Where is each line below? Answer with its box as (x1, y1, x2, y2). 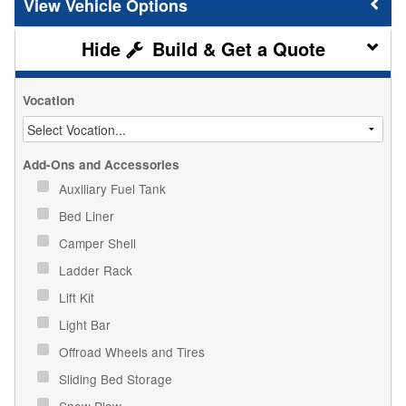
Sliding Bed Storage (59, 369, 176, 388)
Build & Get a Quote (146, 34, 325, 62)
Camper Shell (59, 233, 140, 252)
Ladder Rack (59, 260, 136, 279)
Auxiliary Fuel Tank (59, 179, 169, 198)
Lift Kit (59, 287, 98, 306)
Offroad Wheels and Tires (59, 342, 208, 361)
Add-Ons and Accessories (23, 155, 179, 173)
